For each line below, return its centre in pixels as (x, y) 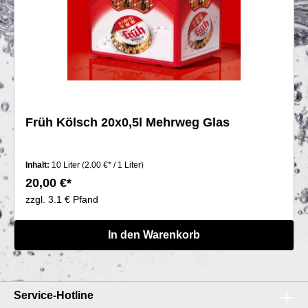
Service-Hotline (54, 295)
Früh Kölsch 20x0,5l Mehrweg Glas (128, 122)
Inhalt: (38, 165)
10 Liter (67, 165)
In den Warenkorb (154, 234)
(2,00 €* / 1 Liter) (113, 165)
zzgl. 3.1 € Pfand (62, 199)
